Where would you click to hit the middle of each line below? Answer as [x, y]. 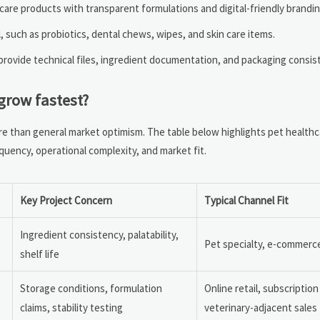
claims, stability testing [71, 308]
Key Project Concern [66, 201]
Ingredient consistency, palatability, [99, 235]
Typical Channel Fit [246, 201]
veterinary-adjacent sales [261, 308]
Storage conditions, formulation [91, 289]
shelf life [40, 254]
